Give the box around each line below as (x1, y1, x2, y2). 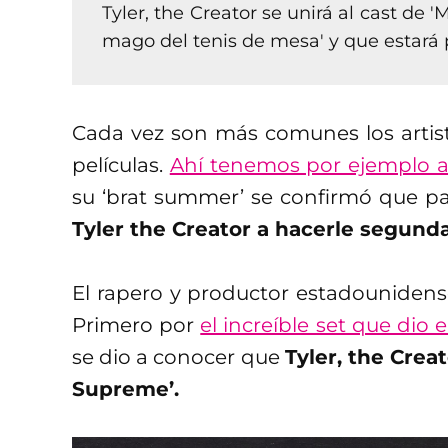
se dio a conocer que (72, 344, 285, 369)
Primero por (72, 312, 201, 337)
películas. (72, 152, 170, 177)
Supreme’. (72, 376, 179, 401)
